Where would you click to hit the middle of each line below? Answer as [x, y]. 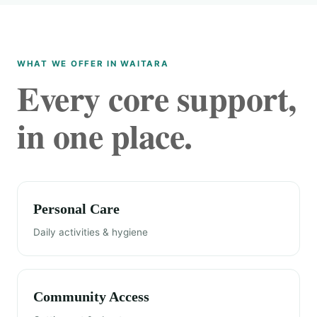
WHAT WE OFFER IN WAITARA [93, 64]
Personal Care [76, 209]
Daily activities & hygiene [91, 232]
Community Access [91, 296]
